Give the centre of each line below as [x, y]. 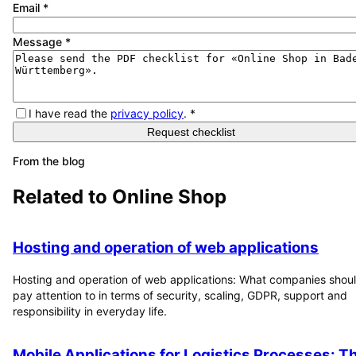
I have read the [68, 113]
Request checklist [191, 132]
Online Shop [169, 196]
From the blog [49, 161]
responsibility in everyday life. [90, 311]
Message [39, 41]
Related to [62, 196]
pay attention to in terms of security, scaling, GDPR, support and [180, 296]
